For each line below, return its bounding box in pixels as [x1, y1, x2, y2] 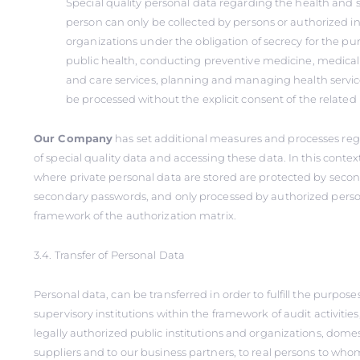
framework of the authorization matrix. [34, 209, 236, 222]
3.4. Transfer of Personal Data [34, 248, 185, 261]
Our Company [34, 132, 113, 145]
